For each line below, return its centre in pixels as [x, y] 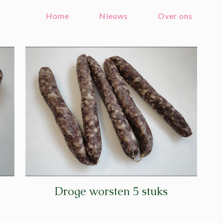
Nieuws [113, 16]
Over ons [175, 16]
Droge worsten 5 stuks [111, 191]
